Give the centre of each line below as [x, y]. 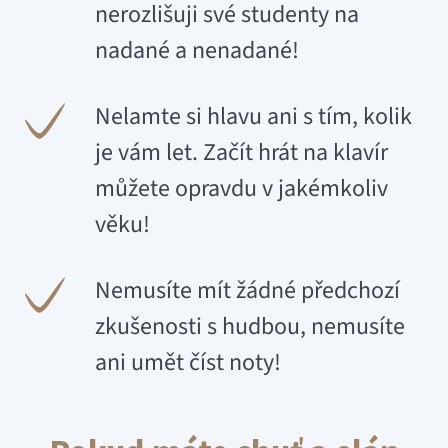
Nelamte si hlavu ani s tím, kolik [253, 117]
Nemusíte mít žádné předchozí [247, 291]
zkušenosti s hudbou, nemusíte [250, 327]
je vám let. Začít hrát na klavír [241, 153]
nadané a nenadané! [197, 51]
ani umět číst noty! [188, 363]
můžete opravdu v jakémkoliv [241, 189]
